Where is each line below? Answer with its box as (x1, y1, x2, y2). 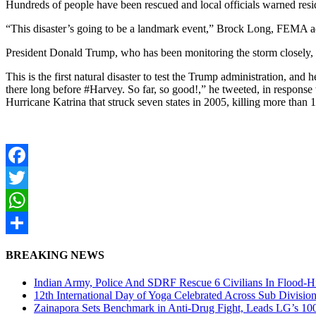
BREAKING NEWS (6, 249, 104, 262)
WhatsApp (6, 216, 54, 229)
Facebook (6, 171, 49, 183)
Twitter (6, 193, 37, 206)
